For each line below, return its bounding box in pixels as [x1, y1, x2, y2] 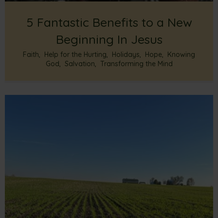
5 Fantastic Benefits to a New [26, 14, 192, 30]
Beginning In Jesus [55, 31, 163, 47]
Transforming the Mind [100, 59, 173, 68]
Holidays [112, 50, 140, 59]
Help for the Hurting [44, 50, 107, 59]
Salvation [64, 59, 95, 68]
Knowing [167, 50, 195, 59]
